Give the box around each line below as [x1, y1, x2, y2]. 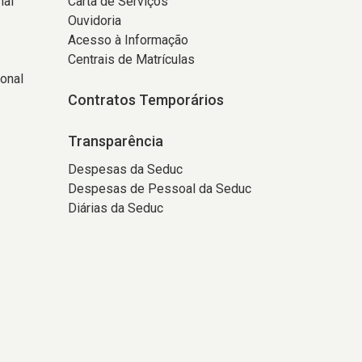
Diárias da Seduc [67, 200, 163, 216]
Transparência [67, 133, 163, 149]
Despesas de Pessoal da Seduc [67, 181, 251, 196]
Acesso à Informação [67, 32, 188, 48]
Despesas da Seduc [67, 162, 183, 177]
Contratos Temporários [67, 91, 224, 108]
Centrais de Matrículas [67, 52, 195, 67]
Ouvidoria [67, 13, 121, 28]
